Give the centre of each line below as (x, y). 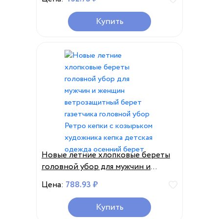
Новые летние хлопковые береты (106, 155)
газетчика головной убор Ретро (102, 190)
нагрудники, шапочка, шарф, (94, 16)
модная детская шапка (83, 28)
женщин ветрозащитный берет (102, 179)
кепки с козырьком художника (99, 202)
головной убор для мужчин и (96, 167)
